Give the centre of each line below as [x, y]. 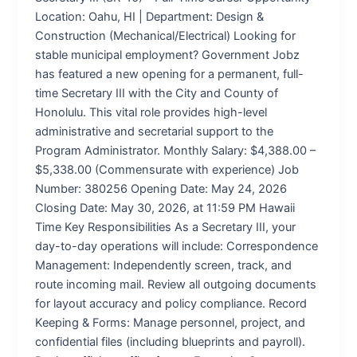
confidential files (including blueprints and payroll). [171, 341]
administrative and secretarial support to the [155, 131]
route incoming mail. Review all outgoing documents [176, 284]
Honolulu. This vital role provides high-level [151, 112]
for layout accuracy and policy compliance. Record [171, 303]
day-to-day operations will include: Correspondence [177, 246]
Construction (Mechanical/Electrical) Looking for [166, 35]
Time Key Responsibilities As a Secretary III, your [166, 227]
